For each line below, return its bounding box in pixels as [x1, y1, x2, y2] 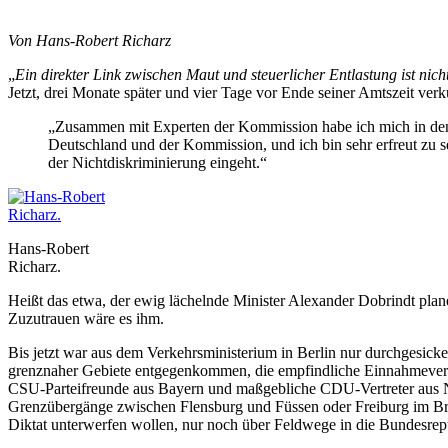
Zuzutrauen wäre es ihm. [8, 310, 164, 327]
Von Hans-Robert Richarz [8, 32, 171, 49]
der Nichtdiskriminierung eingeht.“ [48, 154, 267, 171]
